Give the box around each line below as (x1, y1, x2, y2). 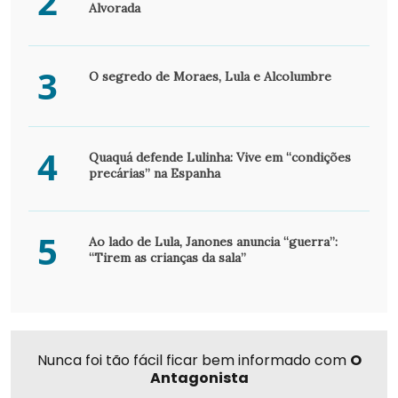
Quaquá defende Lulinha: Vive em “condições (88, 148, 351, 165)
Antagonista (149, 367, 249, 388)
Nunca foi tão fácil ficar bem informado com (36, 349, 350, 370)
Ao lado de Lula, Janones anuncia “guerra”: (88, 233, 338, 250)
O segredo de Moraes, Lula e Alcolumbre (88, 68, 331, 84)
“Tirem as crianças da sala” (88, 249, 246, 266)
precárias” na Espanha (88, 164, 220, 181)
